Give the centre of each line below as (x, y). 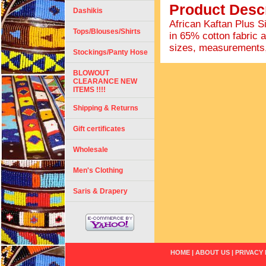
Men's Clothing (98, 170)
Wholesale (91, 150)
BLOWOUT (91, 73)
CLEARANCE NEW (105, 81)
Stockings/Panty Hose (110, 52)
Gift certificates (99, 129)
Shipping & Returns (106, 108)
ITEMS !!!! (89, 90)
